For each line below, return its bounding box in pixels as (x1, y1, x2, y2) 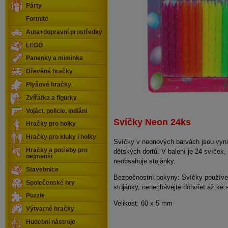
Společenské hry (26, 179, 75, 186)
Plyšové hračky (26, 81, 71, 88)
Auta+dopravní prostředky (26, 28, 102, 35)
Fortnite (26, 15, 48, 22)
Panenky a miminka (26, 55, 83, 62)
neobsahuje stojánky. (113, 157, 176, 165)
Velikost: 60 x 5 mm (113, 199, 173, 207)
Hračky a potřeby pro (26, 147, 88, 154)
